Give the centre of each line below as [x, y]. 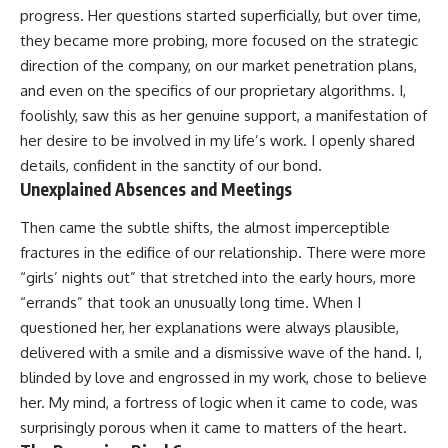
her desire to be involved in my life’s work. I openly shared [217, 141]
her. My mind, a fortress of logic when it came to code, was [219, 402]
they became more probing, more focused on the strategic [219, 41]
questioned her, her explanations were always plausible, [209, 327]
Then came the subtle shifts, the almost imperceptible [205, 227]
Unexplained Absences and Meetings [156, 189]
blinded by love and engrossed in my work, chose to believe [223, 377]
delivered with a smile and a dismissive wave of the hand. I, [221, 352]
